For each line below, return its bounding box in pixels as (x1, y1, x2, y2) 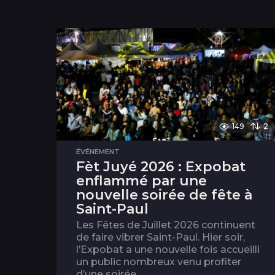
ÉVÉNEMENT (76, 147, 120, 157)
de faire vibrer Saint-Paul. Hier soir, (76, 231, 245, 244)
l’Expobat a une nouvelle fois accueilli (76, 244, 260, 256)
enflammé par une (76, 172, 207, 190)
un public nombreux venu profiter (76, 256, 241, 268)
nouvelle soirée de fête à (76, 187, 252, 204)
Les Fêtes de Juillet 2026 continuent (76, 219, 255, 231)
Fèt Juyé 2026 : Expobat (76, 158, 246, 176)
